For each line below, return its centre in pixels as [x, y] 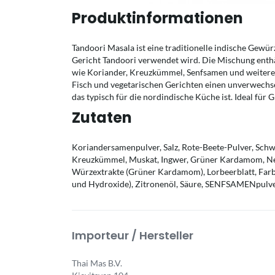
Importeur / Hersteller [133, 235]
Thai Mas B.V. [97, 263]
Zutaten [102, 118]
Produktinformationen [157, 18]
